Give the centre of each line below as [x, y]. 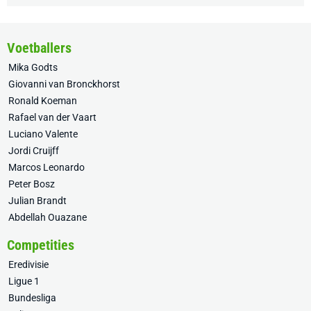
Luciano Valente [43, 134]
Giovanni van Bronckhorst [64, 84]
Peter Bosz [32, 184]
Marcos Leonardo [47, 168]
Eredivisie [28, 265]
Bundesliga [32, 298]
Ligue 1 [24, 281]
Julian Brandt [37, 201]
